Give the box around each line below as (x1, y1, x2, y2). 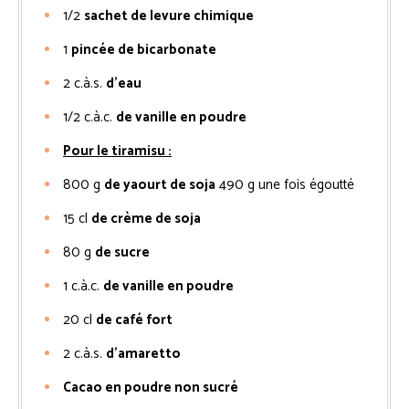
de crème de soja (91, 206, 201, 230)
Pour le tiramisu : (63, 139, 172, 163)
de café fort (96, 308, 173, 331)
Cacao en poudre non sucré (63, 375, 238, 399)
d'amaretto (106, 341, 181, 365)
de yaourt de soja (104, 173, 215, 196)
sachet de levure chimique (84, 4, 254, 27)
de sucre (95, 240, 150, 264)
